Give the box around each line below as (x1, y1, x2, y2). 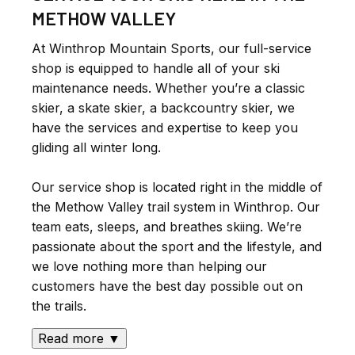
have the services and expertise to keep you (32, 120, 298, 136)
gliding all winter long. (32, 139, 165, 156)
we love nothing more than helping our (32, 258, 267, 275)
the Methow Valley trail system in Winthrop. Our (32, 199, 320, 216)
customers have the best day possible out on (32, 278, 303, 295)
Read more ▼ (38, 330, 120, 347)
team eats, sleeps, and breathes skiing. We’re (32, 219, 302, 235)
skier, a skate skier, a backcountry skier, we (32, 100, 295, 116)
